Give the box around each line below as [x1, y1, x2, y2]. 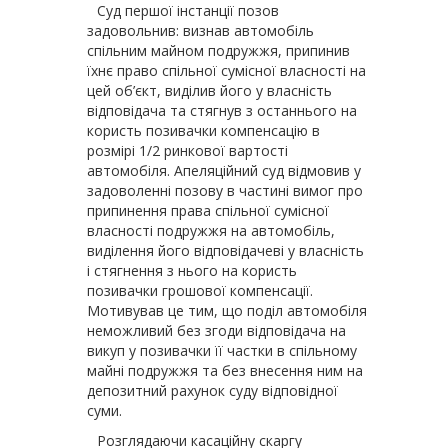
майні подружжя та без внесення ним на [87, 361, 363, 380]
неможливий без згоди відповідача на [87, 321, 346, 340]
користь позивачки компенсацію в [87, 121, 320, 140]
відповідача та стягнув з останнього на [87, 101, 357, 120]
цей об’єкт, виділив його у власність [87, 81, 332, 100]
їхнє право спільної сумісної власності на [87, 61, 366, 80]
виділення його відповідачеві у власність [87, 241, 364, 260]
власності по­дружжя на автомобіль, [87, 221, 335, 240]
